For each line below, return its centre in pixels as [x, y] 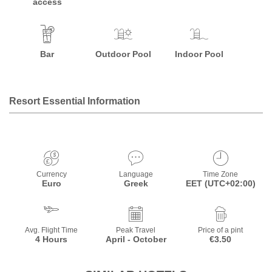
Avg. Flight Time [52, 230]
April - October [136, 239]
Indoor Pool [199, 54]
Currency [51, 174]
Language [136, 174]
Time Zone [221, 174]
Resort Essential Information [75, 101]
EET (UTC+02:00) [220, 183]
